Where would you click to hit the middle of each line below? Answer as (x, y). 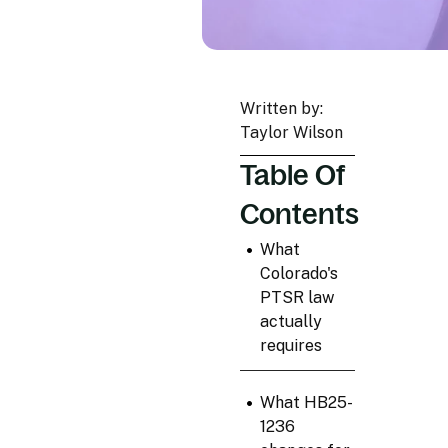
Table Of (292, 175)
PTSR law (296, 298)
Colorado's (298, 274)
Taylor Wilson (291, 133)
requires (290, 346)
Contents (299, 214)
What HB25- (306, 403)
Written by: (281, 109)
